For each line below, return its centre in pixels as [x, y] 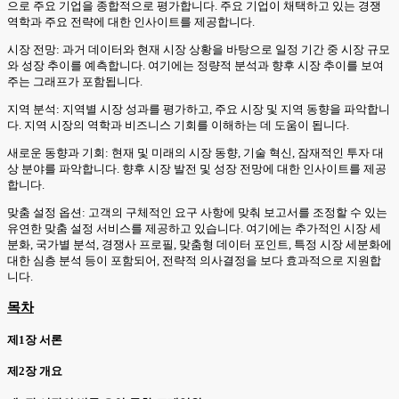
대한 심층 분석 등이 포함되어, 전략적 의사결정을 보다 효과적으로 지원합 [194, 260]
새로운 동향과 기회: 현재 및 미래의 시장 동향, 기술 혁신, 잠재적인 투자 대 [195, 152]
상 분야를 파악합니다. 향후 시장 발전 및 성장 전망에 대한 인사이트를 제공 [197, 168]
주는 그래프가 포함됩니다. [75, 81]
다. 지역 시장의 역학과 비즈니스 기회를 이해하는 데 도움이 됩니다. [178, 125]
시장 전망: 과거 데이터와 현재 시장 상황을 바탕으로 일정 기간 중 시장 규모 [199, 49]
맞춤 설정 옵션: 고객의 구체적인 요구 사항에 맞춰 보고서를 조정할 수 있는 [197, 212]
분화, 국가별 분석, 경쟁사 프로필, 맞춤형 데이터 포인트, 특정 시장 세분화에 [199, 244]
